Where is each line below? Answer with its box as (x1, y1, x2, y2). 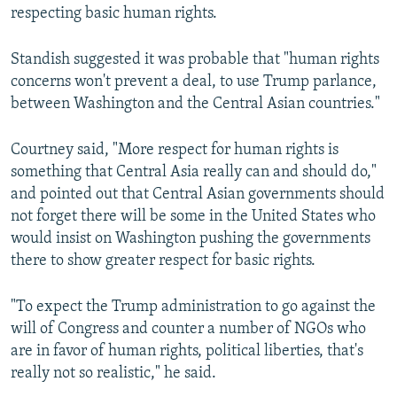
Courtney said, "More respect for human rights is (11, 142, 339, 160)
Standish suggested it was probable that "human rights (11, 51, 379, 69)
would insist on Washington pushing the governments (11, 230, 370, 248)
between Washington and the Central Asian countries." (11, 96, 380, 113)
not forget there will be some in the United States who (11, 208, 376, 226)
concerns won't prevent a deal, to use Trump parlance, (11, 74, 377, 91)
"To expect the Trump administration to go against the (11, 299, 376, 316)
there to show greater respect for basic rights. (11, 253, 315, 270)
